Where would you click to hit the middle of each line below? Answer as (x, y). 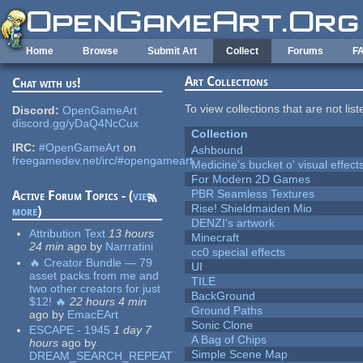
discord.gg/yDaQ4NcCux (76, 124)
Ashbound (218, 150)
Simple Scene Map (240, 354)
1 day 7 (133, 330)
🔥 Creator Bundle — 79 (91, 262)
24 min (47, 247)
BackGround (224, 296)
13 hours (132, 234)
